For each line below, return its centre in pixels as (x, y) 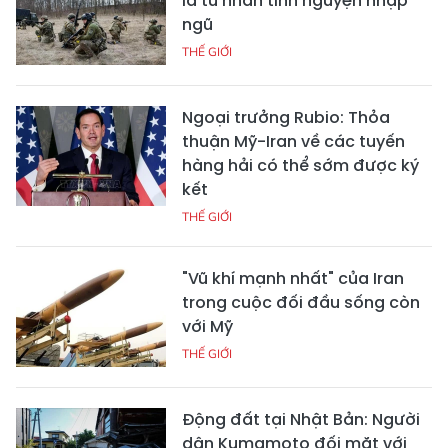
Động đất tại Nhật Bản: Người (301, 419)
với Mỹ (207, 326)
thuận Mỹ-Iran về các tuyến (293, 141)
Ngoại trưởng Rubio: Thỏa (286, 117)
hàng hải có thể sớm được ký (300, 165)
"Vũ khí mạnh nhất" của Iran (293, 278)
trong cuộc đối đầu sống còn (301, 302)
